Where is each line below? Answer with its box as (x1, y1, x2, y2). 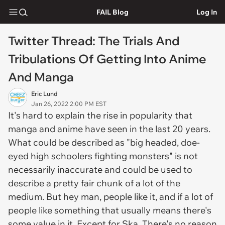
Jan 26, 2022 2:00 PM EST (31, 100, 106, 107)
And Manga (8, 69, 74, 84)
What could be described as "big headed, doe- (8, 137, 200, 148)
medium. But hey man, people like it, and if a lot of (8, 191, 213, 202)
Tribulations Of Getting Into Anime (8, 51, 206, 66)
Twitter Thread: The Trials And (8, 33, 179, 48)
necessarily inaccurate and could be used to (8, 164, 192, 175)
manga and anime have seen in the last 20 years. (8, 123, 210, 135)
